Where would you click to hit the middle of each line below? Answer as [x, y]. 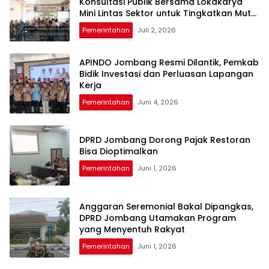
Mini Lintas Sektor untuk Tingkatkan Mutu [168, 13]
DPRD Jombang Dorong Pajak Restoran [165, 140]
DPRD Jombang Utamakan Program [158, 218]
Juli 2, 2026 [157, 30]
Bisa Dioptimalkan [119, 152]
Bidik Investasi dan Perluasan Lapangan [166, 74]
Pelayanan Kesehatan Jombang [150, 24]
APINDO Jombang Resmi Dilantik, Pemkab [169, 62]
